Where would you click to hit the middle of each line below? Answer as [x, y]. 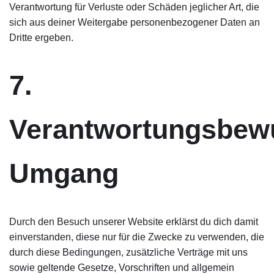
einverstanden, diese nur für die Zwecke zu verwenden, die [137, 237]
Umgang [64, 173]
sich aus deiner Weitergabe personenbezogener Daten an [135, 22]
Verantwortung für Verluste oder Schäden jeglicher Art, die [134, 7]
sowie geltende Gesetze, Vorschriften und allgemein [122, 268]
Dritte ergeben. [41, 38]
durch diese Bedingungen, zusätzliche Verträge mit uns [128, 252]
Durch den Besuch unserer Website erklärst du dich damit [134, 222]
